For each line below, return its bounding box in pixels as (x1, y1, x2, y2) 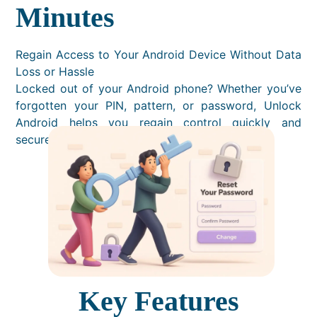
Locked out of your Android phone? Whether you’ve (16, 81, 301, 96)
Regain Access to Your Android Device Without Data (16, 47, 301, 62)
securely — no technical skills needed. (16, 132, 220, 147)
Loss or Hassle (16, 64, 95, 79)
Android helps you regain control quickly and (16, 115, 301, 130)
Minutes (16, 1, 115, 34)
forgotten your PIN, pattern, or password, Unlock (16, 98, 301, 113)
